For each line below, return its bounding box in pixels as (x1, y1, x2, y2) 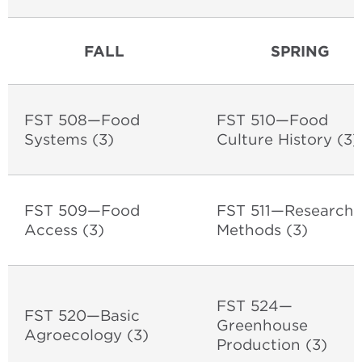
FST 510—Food (217, 111, 328, 128)
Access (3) (24, 221, 109, 238)
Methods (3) (217, 221, 313, 238)
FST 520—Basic (24, 306, 140, 324)
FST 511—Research (217, 201, 354, 219)
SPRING (270, 42, 330, 60)
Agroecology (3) (24, 326, 154, 343)
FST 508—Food (24, 111, 140, 128)
